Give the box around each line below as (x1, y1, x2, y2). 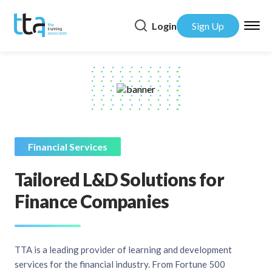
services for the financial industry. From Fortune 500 (15, 259, 225, 270)
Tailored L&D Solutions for (15, 168, 224, 191)
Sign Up (192, 19, 224, 32)
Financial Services (28, 141, 107, 153)
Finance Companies (15, 190, 169, 212)
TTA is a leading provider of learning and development (15, 244, 232, 256)
